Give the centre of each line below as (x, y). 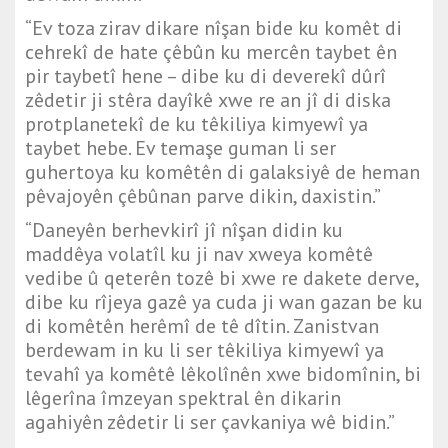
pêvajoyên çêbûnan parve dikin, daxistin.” (203, 196)
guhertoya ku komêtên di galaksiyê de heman (222, 172)
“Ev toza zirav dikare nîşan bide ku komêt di (213, 28)
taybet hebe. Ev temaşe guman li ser (180, 148)
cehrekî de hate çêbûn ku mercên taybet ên (211, 52)
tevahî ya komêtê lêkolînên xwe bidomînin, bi (223, 374)
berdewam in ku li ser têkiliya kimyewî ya (204, 350)
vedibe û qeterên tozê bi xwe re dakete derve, (221, 278)
